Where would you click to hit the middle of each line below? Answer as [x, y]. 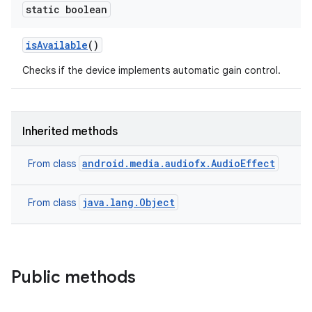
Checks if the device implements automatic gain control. [151, 70]
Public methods [73, 277]
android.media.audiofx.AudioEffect [179, 163]
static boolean [67, 9]
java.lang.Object [128, 202]
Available [62, 45]
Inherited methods [70, 132]
